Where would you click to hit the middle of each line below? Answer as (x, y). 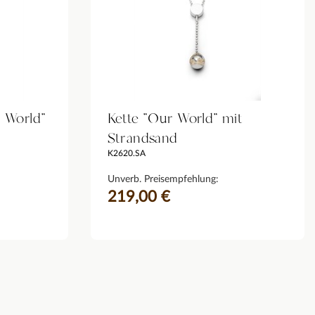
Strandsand (142, 138)
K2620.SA (126, 153)
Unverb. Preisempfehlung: (163, 179)
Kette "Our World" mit (175, 118)
